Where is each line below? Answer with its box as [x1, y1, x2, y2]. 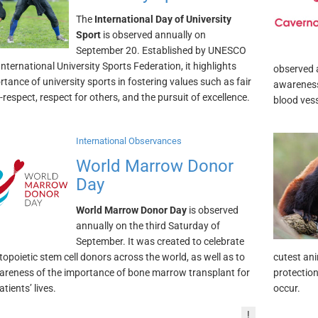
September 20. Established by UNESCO [75, 45, 246, 56]
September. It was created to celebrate [75, 236, 244, 247]
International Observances [75, 136, 182, 146]
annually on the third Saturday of [75, 220, 220, 231]
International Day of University [94, 13, 231, 25]
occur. [273, 283, 301, 294]
